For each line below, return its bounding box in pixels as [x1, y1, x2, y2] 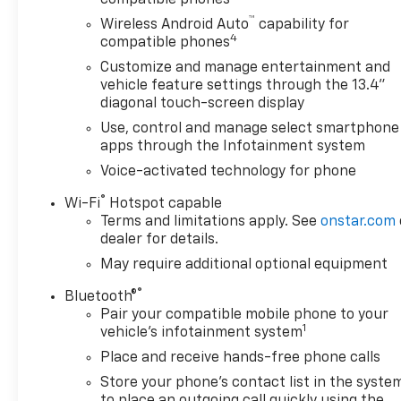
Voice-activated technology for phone [100, 164, 357, 179]
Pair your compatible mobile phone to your [100, 307, 389, 322]
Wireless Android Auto [100, 17, 250, 32]
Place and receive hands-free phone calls [100, 350, 381, 365]
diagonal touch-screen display [100, 96, 305, 111]
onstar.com [320, 214, 397, 229]
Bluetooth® [64, 289, 138, 304]
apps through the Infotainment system [100, 139, 366, 154]
